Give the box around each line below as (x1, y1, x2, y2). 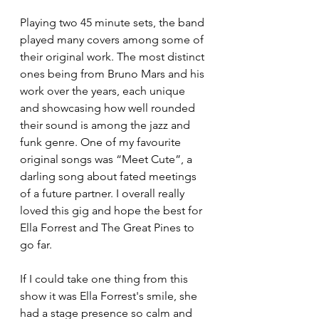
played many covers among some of (20, 32, 206, 46)
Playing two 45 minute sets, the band (20, 15, 207, 29)
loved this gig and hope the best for (20, 203, 205, 217)
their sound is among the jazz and (20, 117, 193, 132)
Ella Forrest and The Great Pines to (20, 220, 197, 234)
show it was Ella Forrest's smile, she (20, 288, 200, 303)
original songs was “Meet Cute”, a (20, 152, 195, 166)
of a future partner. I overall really (20, 186, 187, 200)
